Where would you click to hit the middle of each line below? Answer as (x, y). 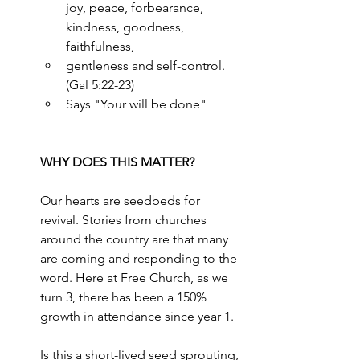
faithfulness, (100, 46)
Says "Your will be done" (136, 104)
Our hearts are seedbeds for (122, 200)
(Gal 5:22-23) (100, 85)
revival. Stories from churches (125, 220)
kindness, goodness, (127, 27)
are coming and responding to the (140, 258)
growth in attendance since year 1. (137, 316)
